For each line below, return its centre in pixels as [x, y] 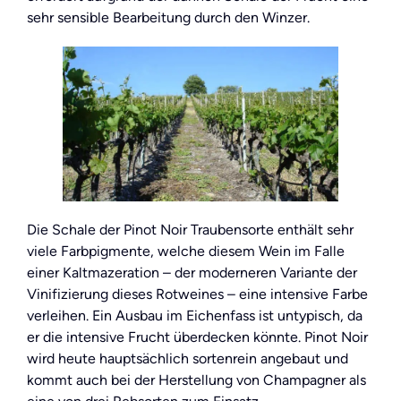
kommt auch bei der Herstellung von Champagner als [196, 380]
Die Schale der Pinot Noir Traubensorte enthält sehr [190, 229]
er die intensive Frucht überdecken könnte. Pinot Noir [197, 337]
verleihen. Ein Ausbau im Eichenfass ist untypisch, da [195, 315]
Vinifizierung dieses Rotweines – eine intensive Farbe [197, 294]
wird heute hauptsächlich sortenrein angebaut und [188, 358]
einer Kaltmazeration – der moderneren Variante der [192, 272]
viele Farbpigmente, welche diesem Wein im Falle [186, 251]
